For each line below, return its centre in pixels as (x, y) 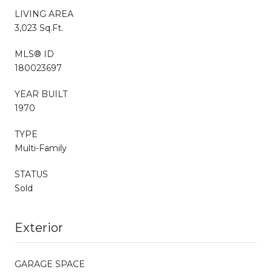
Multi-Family (41, 148)
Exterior (39, 227)
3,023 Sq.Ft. (39, 28)
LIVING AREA (44, 14)
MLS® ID (34, 54)
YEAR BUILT (41, 94)
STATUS (31, 174)
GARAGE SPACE (50, 264)
